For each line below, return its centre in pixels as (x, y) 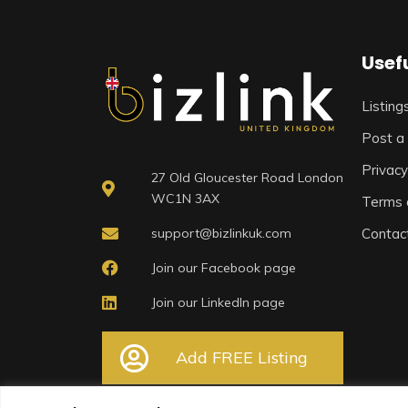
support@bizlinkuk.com (221, 233)
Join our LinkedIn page (218, 302)
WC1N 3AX (185, 198)
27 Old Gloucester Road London (247, 177)
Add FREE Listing (241, 357)
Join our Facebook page (223, 267)
